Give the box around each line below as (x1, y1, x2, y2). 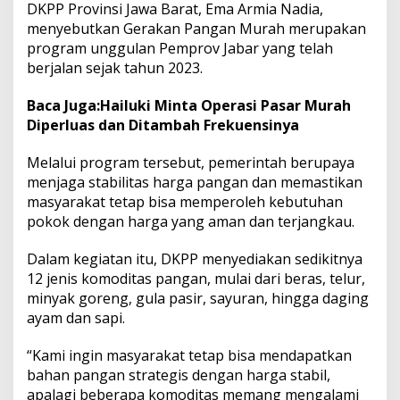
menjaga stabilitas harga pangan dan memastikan (27, 172, 362, 193)
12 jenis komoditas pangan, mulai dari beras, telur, (27, 269, 365, 289)
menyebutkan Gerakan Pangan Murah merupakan (27, 19, 366, 39)
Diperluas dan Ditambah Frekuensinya (27, 115, 299, 136)
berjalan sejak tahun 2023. (27, 58, 203, 79)
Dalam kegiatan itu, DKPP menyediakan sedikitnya (27, 249, 362, 270)
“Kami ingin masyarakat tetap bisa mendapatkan (27, 346, 352, 366)
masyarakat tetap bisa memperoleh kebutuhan (27, 192, 343, 212)
